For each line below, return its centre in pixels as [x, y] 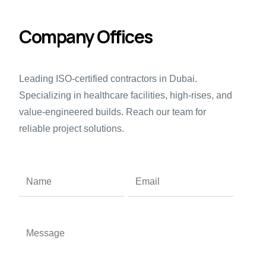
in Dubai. [177, 78]
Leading [37, 78]
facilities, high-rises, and [180, 95]
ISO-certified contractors [105, 78]
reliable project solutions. [72, 128]
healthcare [106, 95]
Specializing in [52, 95]
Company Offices [86, 36]
